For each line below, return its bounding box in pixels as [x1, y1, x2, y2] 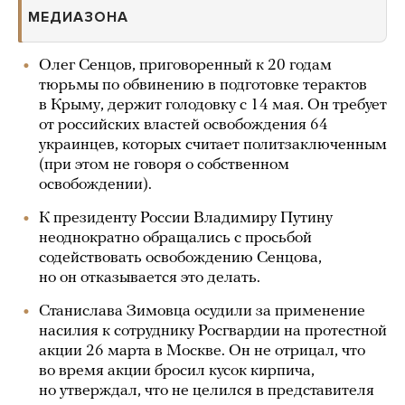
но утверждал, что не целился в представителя [39, 382, 374, 400]
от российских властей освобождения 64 [39, 117, 328, 134]
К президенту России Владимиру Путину [39, 210, 333, 227]
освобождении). [39, 176, 152, 193]
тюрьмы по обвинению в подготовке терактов [39, 77, 367, 94]
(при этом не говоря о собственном [39, 156, 289, 174]
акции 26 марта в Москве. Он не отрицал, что [39, 343, 365, 360]
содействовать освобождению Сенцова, [39, 250, 322, 267]
